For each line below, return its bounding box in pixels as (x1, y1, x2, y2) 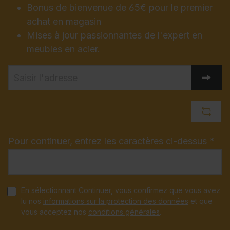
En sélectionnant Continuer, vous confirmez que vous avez (21, 185, 220, 195)
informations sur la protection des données (43, 196, 188, 205)
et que (188, 196, 213, 205)
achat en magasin (27, 15, 101, 27)
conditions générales (88, 207, 160, 216)
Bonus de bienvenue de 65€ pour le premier (27, 2, 213, 13)
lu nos (21, 196, 43, 205)
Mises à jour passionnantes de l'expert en (27, 29, 202, 41)
